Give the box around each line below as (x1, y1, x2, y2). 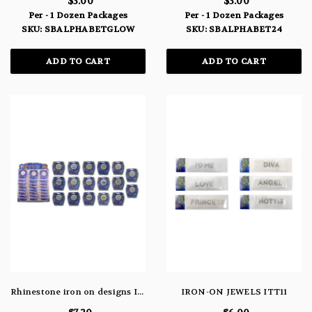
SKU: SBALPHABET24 (185, 23, 283, 35)
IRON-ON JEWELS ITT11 (180, 286, 288, 298)
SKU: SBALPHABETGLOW (21, 23, 135, 35)
